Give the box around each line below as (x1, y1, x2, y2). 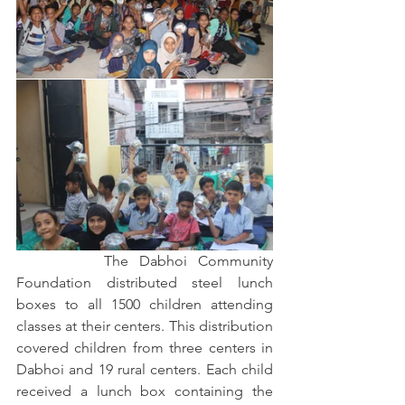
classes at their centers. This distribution (16, 317, 273, 334)
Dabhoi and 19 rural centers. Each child (16, 361, 273, 378)
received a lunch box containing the (16, 382, 273, 400)
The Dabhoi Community (16, 252, 104, 269)
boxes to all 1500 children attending (16, 296, 273, 313)
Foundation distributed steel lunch (16, 274, 273, 291)
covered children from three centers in (16, 339, 273, 356)
